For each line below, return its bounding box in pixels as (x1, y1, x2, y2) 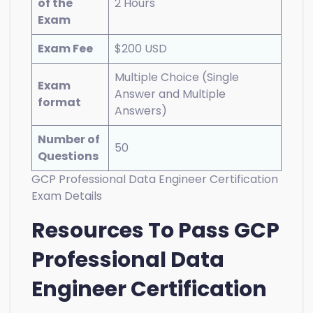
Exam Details (31, 187, 102, 204)
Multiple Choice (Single (115, 68, 239, 85)
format (38, 94, 81, 110)
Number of (38, 131, 100, 147)
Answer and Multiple (115, 85, 226, 102)
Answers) (115, 102, 167, 119)
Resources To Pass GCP (31, 215, 279, 245)
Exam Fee (38, 40, 93, 57)
